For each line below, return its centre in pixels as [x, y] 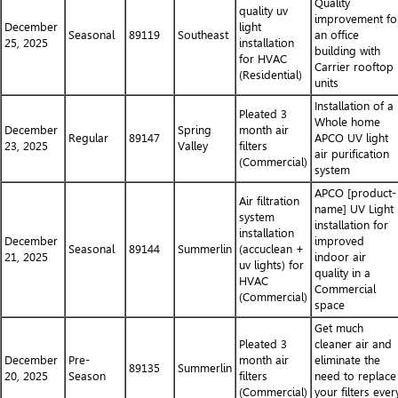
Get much [339, 328]
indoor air [340, 257]
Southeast [203, 35]
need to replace [355, 376]
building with [347, 51]
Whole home [347, 122]
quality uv [263, 11]
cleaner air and [353, 344]
